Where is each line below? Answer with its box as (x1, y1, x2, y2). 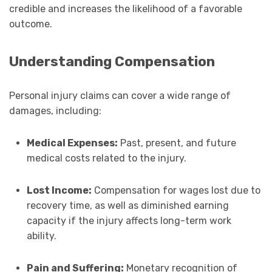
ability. (26, 230, 56, 242)
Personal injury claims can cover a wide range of (9, 90, 231, 102)
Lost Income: (26, 185, 92, 197)
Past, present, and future (117, 137, 236, 149)
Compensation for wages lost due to (91, 185, 260, 197)
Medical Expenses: (26, 137, 118, 149)
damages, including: (9, 105, 101, 117)
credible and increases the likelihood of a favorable (9, 2, 242, 15)
